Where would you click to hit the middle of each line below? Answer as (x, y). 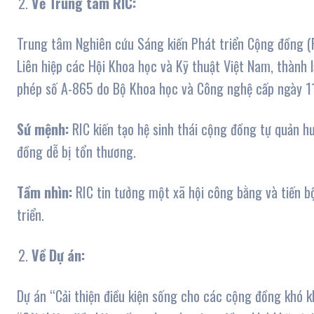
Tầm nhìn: (45, 192)
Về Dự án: (58, 255)
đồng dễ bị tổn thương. (76, 152)
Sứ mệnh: (43, 129)
